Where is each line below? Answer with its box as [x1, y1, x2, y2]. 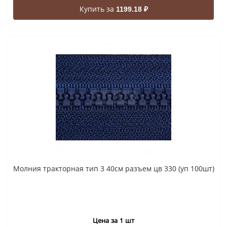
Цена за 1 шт [93, 216, 134, 225]
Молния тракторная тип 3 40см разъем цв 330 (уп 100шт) [13, 164, 214, 173]
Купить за [79, 4, 116, 14]
